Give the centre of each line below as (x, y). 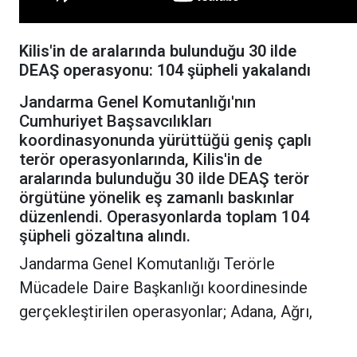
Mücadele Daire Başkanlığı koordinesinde (163, 288)
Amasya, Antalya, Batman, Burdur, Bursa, (157, 336)
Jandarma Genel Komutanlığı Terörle (147, 264)
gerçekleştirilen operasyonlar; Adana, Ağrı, (166, 312)
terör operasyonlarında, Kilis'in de (141, 160)
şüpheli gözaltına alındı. (105, 236)
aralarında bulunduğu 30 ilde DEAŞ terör (164, 179)
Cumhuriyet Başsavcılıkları (116, 122)
